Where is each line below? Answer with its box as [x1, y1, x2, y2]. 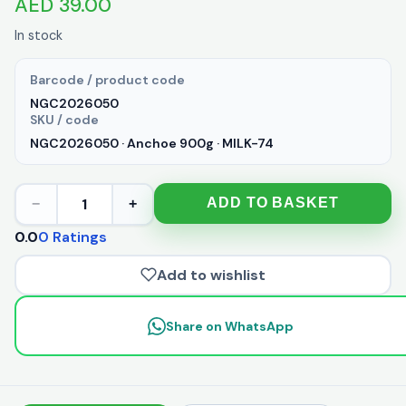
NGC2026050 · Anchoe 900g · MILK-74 [30, 135, 274, 152]
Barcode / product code [30, 72, 185, 89]
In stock [14, 27, 63, 44]
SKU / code [30, 111, 99, 129]
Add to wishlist [157, 265, 266, 285]
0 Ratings [38, 227, 107, 247]
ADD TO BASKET [206, 195, 340, 211]
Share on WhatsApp [165, 317, 294, 334]
